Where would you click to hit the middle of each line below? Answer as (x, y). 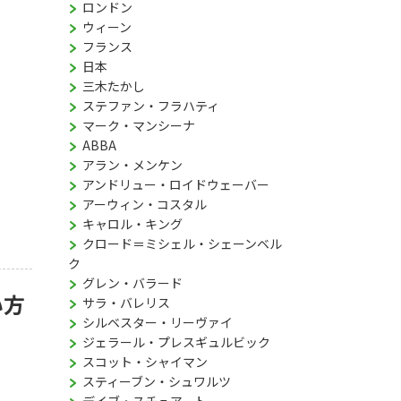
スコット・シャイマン (145, 362)
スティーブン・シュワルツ (157, 381)
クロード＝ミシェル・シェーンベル (182, 243)
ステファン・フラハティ (151, 106)
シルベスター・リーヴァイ (158, 322)
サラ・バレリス (126, 303)
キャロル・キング (132, 224)
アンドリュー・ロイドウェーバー (176, 184)
